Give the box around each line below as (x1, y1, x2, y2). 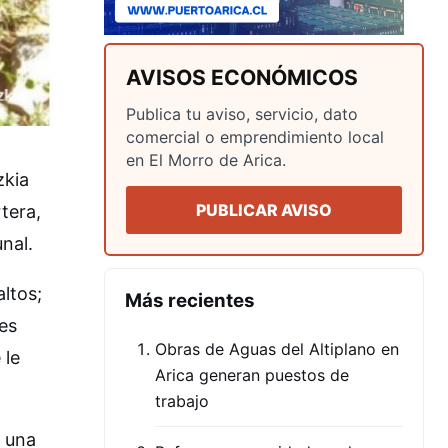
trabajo (155, 391, 209, 412)
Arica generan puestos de (155, 365, 349, 386)
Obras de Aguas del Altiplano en (155, 339, 399, 360)
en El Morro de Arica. (126, 150, 286, 171)
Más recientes (125, 289, 255, 313)
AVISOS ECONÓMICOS (126, 65, 358, 91)
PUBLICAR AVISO (196, 200, 332, 221)
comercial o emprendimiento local (126, 127, 384, 148)
